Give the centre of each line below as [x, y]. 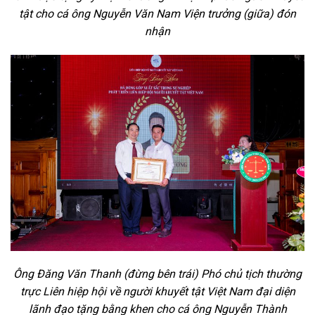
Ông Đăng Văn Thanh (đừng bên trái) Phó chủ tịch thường [157, 274]
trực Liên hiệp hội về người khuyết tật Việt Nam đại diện [157, 292]
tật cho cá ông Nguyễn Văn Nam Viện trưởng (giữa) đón [157, 14]
